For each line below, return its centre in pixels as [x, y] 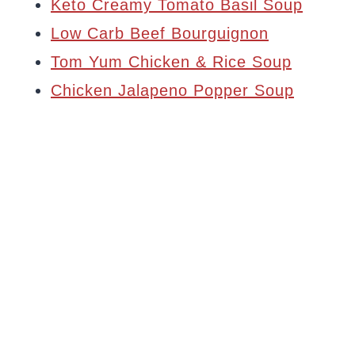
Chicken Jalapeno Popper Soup [172, 90]
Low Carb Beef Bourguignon [160, 33]
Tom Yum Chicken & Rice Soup [171, 61]
